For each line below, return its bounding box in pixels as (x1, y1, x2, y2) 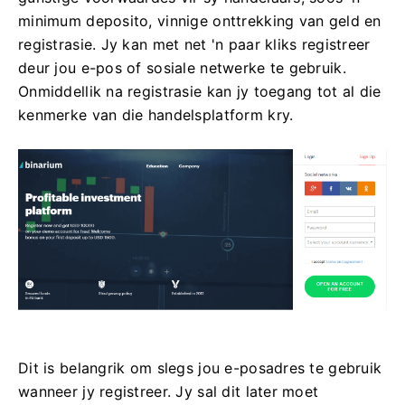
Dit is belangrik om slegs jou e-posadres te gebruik (18, 358, 382, 377)
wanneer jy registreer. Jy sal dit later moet (18, 381, 319, 400)
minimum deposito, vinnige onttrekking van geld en (18, 11, 381, 30)
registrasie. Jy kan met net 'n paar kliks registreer (18, 34, 371, 53)
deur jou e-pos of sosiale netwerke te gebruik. (18, 58, 346, 77)
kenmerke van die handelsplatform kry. (18, 105, 294, 124)
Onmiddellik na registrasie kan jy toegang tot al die (18, 81, 381, 100)
